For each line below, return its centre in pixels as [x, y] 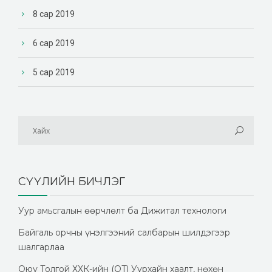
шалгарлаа [41, 247]
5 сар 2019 [54, 72]
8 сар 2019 [54, 14]
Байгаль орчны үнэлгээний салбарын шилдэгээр [124, 232]
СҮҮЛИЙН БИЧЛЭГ [72, 181]
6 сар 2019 [54, 43]
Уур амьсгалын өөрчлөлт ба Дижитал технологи [122, 210]
